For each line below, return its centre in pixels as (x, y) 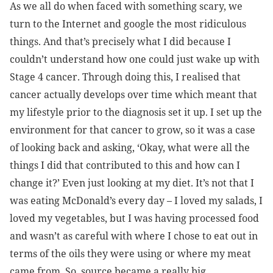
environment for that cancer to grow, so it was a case (133, 130)
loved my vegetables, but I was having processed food (134, 218)
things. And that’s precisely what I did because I (120, 42)
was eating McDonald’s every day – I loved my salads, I (136, 201)
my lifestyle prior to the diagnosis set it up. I (112, 112)
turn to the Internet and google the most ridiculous (128, 24)
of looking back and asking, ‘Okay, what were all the (130, 148)
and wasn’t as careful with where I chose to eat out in (134, 236)
